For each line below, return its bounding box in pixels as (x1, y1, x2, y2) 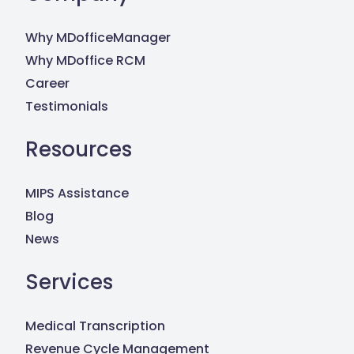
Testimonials (25, 96, 109, 115)
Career (25, 73, 70, 92)
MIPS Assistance (25, 183, 130, 202)
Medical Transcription (25, 316, 166, 335)
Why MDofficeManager (25, 28, 171, 47)
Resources (25, 134, 133, 164)
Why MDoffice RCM (25, 51, 146, 70)
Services (25, 267, 114, 296)
